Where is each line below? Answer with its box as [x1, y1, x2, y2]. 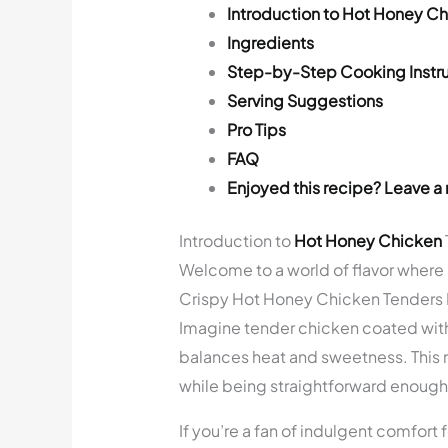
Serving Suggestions [226, 89, 383, 111]
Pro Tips [226, 118, 286, 140]
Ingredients [226, 31, 314, 53]
